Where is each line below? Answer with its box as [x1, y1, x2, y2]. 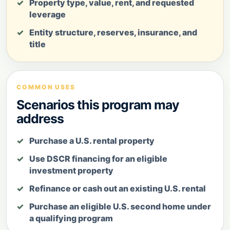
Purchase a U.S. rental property [29, 135, 155, 146]
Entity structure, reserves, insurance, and [29, 27, 197, 37]
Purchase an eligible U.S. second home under [29, 201, 211, 212]
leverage [29, 9, 66, 20]
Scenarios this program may [16, 97, 180, 112]
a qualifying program [29, 213, 113, 223]
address [16, 110, 64, 126]
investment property [29, 165, 113, 176]
